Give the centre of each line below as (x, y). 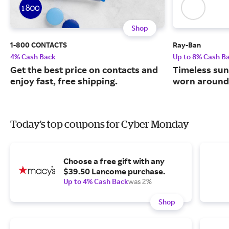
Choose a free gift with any (114, 161)
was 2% (140, 181)
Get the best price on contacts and (84, 70)
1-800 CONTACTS (39, 45)
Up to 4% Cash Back (96, 181)
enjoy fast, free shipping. (64, 81)
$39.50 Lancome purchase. (114, 171)
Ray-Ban (187, 45)
